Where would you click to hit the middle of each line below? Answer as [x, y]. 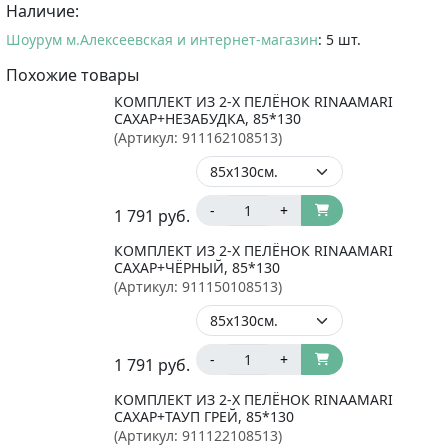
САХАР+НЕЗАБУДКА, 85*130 [207, 118]
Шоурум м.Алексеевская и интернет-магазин [162, 39]
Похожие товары [72, 74]
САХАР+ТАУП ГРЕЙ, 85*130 [204, 416]
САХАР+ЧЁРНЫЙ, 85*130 [197, 267]
